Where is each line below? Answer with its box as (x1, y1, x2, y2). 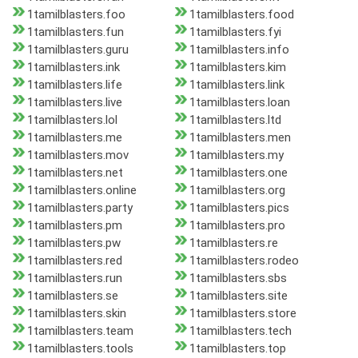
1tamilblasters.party (27, 201, 133, 216)
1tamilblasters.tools (27, 341, 133, 356)
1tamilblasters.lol (27, 113, 117, 128)
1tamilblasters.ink (27, 60, 120, 75)
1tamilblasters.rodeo (189, 253, 299, 268)
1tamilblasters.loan (189, 95, 290, 110)
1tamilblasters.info (189, 42, 289, 58)
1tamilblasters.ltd (189, 113, 281, 128)
